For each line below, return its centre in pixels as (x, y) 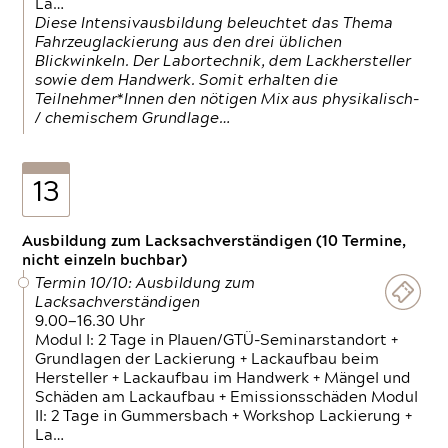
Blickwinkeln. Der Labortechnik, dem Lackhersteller (223, 61)
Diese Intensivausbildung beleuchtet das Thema (214, 23)
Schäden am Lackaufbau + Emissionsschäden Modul (227, 397)
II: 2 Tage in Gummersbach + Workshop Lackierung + (224, 416)
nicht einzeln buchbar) (105, 260)
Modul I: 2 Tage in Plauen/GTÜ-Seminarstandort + (217, 340)
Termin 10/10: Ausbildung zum (145, 283)
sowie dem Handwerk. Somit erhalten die (187, 80)
